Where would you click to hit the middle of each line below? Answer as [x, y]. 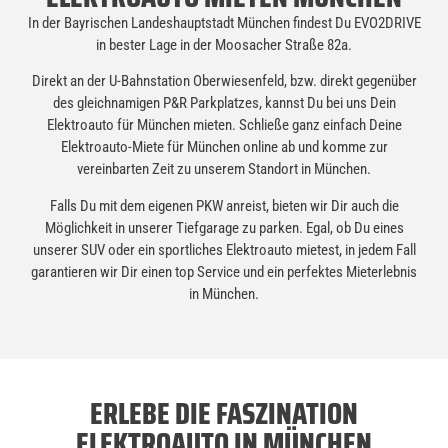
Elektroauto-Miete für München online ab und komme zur [224, 147]
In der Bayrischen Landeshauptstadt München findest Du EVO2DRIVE [224, 23]
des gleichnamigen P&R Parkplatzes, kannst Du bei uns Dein [224, 103]
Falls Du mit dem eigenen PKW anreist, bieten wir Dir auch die [224, 205]
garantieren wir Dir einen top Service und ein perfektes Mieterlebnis [224, 271]
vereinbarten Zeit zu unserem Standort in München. [224, 169]
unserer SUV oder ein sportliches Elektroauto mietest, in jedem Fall [224, 249]
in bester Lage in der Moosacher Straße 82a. [224, 45]
